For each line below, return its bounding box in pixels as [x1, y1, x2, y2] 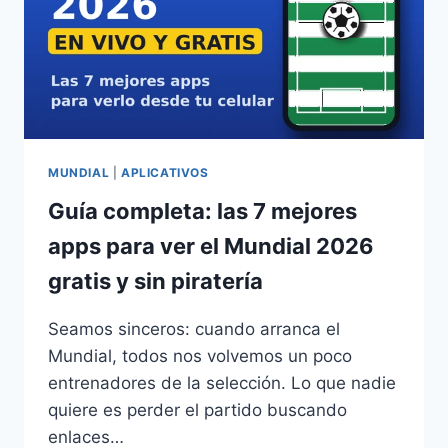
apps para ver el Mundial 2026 [48, 232, 374, 259]
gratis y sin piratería [48, 267, 263, 294]
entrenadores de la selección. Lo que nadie [48, 372, 396, 393]
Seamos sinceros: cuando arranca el [48, 318, 340, 339]
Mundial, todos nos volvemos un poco [48, 345, 352, 366]
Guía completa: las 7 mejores [48, 197, 357, 224]
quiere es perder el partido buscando [48, 399, 347, 420]
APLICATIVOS [120, 164, 209, 180]
